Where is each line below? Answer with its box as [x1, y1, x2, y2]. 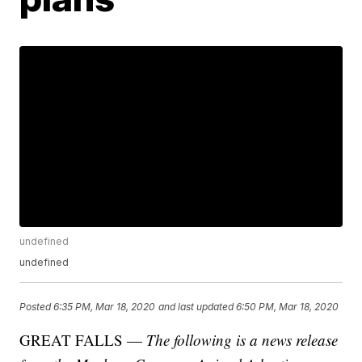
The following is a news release [146, 330, 339, 351]
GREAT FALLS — [19, 330, 147, 351]
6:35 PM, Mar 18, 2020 [53, 300, 156, 313]
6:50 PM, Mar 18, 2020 [236, 300, 339, 313]
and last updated [158, 300, 234, 313]
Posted [19, 300, 54, 313]
